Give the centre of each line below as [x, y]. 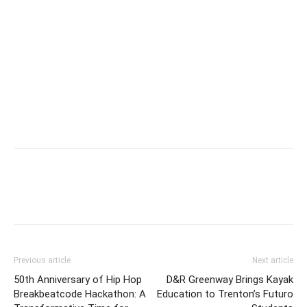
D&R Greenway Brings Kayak [230, 280]
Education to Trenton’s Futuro [225, 294]
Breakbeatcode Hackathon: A [80, 294]
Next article [273, 261]
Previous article [42, 261]
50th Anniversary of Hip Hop [78, 280]
